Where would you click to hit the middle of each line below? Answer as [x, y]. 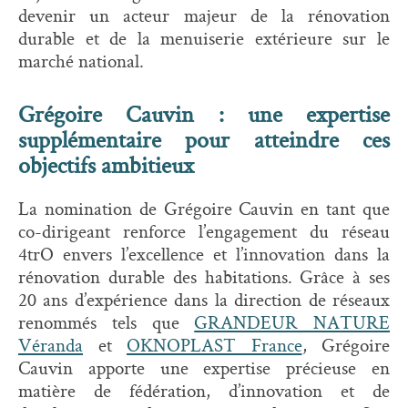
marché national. [81, 61]
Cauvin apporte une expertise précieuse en [204, 367]
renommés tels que [107, 322]
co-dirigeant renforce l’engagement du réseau [204, 231]
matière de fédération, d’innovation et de [204, 390]
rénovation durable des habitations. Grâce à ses [204, 276]
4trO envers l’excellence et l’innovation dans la [204, 254]
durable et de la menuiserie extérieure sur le [204, 38]
